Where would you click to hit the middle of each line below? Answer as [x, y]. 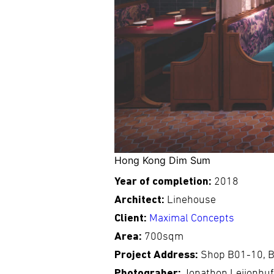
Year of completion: [164, 182]
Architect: [141, 200]
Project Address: [157, 255]
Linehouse [191, 200]
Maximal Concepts [192, 219]
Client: [132, 219]
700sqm [164, 237]
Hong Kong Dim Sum [162, 160]
